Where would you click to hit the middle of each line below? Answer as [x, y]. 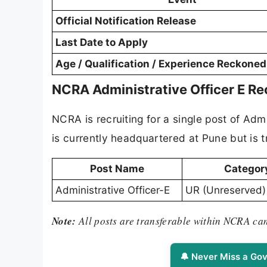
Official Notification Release [126, 21]
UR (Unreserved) [226, 190]
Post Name [117, 169]
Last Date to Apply [102, 42]
